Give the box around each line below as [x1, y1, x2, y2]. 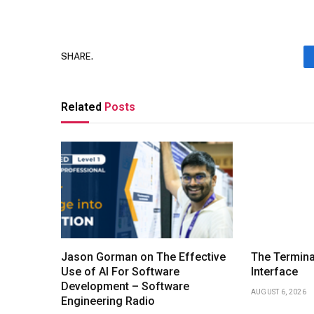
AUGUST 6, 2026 [250, 287, 306, 296]
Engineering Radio [61, 294, 155, 308]
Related [61, 100, 104, 114]
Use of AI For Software [61, 264, 179, 278]
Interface [250, 264, 298, 278]
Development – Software [61, 279, 189, 293]
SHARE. [61, 51, 93, 62]
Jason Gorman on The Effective [61, 250, 226, 264]
